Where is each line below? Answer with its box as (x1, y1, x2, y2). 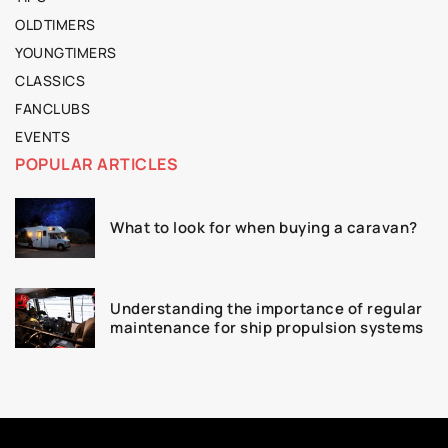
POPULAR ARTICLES (15, 152, 178, 175)
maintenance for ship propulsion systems (110, 316, 424, 338)
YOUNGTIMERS (15, 42, 117, 62)
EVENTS (15, 126, 70, 146)
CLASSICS (15, 70, 85, 90)
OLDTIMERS (15, 14, 96, 34)
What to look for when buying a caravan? (110, 217, 418, 239)
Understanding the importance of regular (110, 297, 423, 319)
